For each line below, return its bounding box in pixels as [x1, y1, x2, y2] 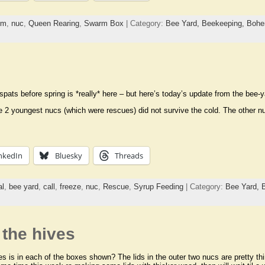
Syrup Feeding [133, 182, 183, 192]
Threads [114, 150, 143, 161]
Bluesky [54, 150, 82, 161]
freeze [59, 182, 81, 192]
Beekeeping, [201, 19, 247, 28]
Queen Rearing [28, 19, 79, 28]
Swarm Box [83, 19, 124, 28]
